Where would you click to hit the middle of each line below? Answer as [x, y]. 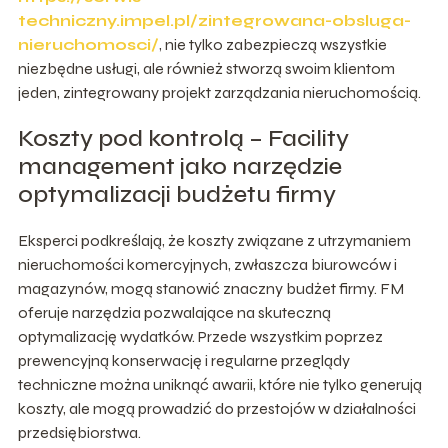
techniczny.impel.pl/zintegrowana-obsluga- [214, 21]
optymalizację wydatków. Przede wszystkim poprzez [200, 337]
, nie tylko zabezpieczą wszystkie [272, 45]
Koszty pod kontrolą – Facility [183, 139]
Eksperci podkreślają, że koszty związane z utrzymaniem [214, 241]
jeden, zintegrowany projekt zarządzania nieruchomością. [219, 93]
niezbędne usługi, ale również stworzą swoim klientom [206, 69]
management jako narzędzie [179, 167]
